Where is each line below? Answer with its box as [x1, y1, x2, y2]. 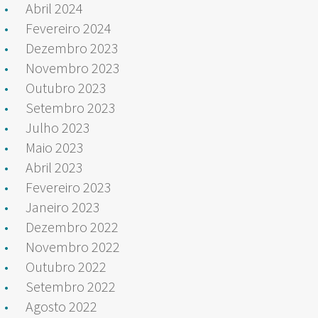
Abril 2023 [26, 158, 83, 176]
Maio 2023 [26, 138, 84, 156]
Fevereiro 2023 [26, 177, 111, 196]
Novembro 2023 [26, 58, 120, 77]
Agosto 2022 [26, 297, 97, 315]
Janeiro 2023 [26, 197, 100, 216]
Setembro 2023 [26, 98, 116, 116]
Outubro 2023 [26, 78, 106, 97]
